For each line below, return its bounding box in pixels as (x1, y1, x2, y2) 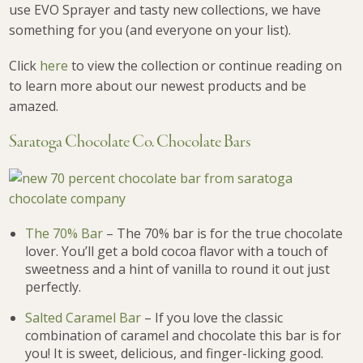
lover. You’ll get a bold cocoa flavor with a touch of (25, 242, 329, 261)
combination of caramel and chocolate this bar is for (25, 327, 342, 345)
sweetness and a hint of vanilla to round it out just (25, 260, 331, 279)
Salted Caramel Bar (25, 309, 142, 327)
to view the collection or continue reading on (68, 56, 343, 75)
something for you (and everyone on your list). (9, 20, 292, 39)
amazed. (9, 96, 59, 115)
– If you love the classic (141, 309, 284, 327)
